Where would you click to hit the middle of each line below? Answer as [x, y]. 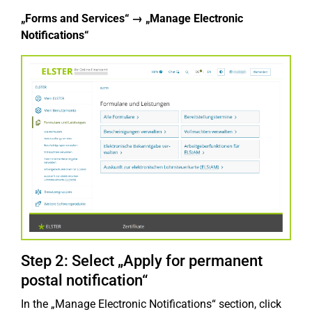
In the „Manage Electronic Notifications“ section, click [151, 304]
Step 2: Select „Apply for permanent [142, 260]
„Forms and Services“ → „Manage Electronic [132, 18]
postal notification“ [84, 280]
